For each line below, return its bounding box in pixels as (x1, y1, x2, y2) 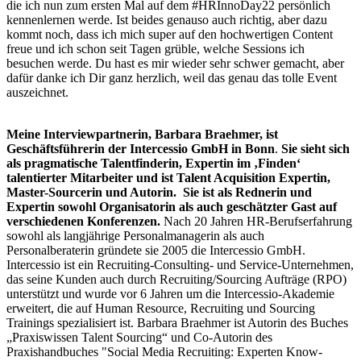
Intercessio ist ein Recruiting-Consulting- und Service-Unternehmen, (6, 258, 354, 272)
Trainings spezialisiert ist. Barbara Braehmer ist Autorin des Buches (6, 316, 348, 330)
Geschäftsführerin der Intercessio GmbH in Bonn (6, 142, 275, 156)
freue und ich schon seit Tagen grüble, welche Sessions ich (6, 42, 305, 56)
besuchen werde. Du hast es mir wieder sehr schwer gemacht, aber (6, 56, 344, 71)
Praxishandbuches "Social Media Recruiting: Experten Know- (6, 345, 322, 359)
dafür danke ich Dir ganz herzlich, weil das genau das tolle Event (6, 71, 337, 85)
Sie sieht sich (281, 142, 350, 156)
